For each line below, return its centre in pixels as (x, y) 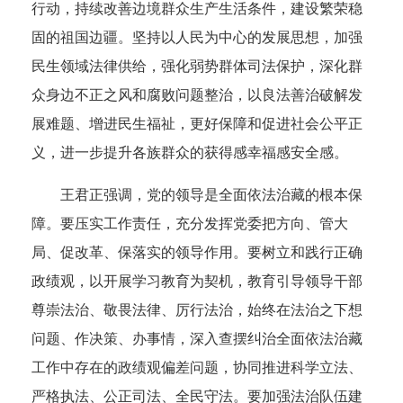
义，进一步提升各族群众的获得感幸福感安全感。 (190, 152)
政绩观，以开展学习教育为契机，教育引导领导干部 (197, 281)
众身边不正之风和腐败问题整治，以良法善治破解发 (197, 94)
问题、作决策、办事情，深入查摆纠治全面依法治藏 (197, 338)
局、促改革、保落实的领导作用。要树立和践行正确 (197, 252)
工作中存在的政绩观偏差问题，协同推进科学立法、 (197, 367)
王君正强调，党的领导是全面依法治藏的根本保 (211, 194)
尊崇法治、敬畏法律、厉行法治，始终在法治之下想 (197, 309)
